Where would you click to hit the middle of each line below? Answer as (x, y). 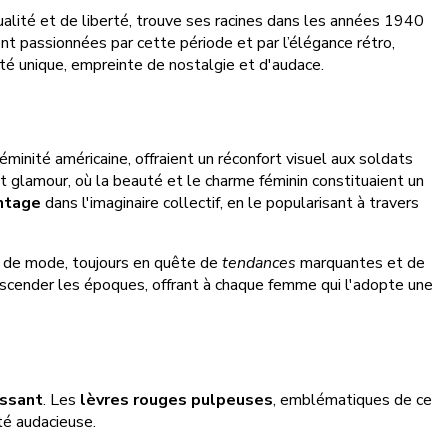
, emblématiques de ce (352, 400)
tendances (259, 262)
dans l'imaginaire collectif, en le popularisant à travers (230, 202)
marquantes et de (360, 262)
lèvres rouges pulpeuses (176, 400)
